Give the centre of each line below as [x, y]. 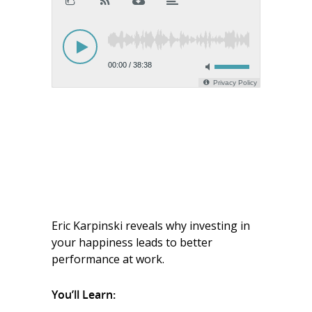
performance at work [107, 259]
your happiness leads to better [132, 242]
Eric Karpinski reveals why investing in [151, 226]
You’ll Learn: [84, 295]
